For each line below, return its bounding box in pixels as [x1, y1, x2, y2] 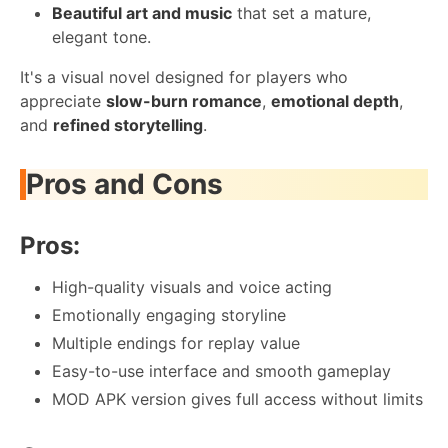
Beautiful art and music [52, 2, 232, 23]
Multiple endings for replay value [52, 332, 300, 353]
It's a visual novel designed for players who [20, 66, 348, 87]
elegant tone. [52, 26, 151, 47]
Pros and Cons [26, 166, 223, 201]
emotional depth [271, 90, 399, 111]
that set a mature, [232, 2, 371, 23]
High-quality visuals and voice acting [52, 276, 332, 297]
